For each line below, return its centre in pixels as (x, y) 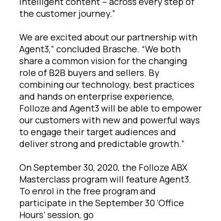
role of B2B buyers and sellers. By (89, 72)
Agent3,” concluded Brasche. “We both (100, 49)
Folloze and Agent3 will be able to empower (110, 108)
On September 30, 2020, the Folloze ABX (103, 167)
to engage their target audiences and (98, 131)
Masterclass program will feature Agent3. (105, 179)
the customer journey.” (68, 13)
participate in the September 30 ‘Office (102, 203)
